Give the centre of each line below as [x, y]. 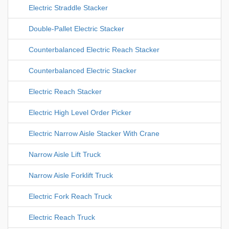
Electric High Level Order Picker [80, 113]
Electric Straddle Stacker [68, 8]
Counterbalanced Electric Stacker [83, 71]
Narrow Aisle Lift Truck [65, 155]
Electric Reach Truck [62, 217]
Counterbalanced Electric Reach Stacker [94, 50]
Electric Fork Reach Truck [70, 197]
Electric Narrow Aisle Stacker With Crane [94, 134]
